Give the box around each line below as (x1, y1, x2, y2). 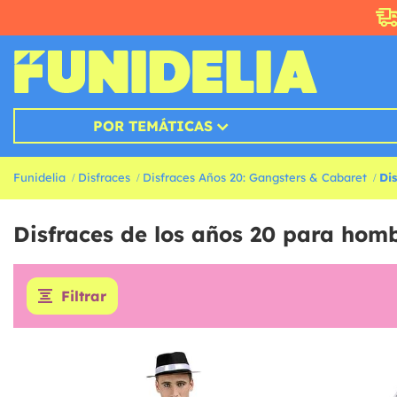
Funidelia (13, 170, 66, 185)
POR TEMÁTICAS (92, 117, 213, 136)
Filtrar (61, 287, 106, 306)
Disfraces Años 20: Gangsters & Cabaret (143, 170, 367, 185)
